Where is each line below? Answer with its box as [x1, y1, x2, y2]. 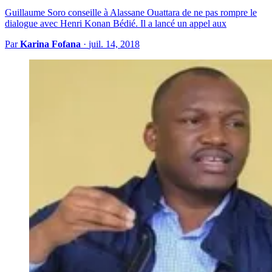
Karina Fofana [20, 39, 81, 50]
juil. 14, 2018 [89, 39, 140, 50]
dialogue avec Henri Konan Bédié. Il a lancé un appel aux [5, 18, 226, 29]
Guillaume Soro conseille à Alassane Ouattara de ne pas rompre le [5, 7, 257, 18]
